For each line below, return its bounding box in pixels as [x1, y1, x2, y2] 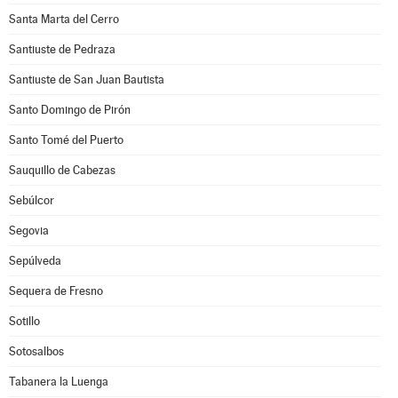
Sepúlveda [9, 254, 61, 267]
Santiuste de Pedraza [9, 43, 115, 56]
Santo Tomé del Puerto [9, 133, 123, 147]
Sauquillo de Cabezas [9, 163, 115, 177]
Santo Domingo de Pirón [9, 103, 131, 116]
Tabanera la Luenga [9, 375, 108, 388]
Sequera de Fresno [9, 284, 103, 298]
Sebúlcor [9, 194, 54, 207]
